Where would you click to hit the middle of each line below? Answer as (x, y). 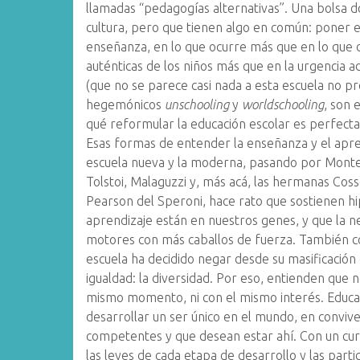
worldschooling (282, 104)
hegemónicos (126, 104)
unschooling (197, 104)
